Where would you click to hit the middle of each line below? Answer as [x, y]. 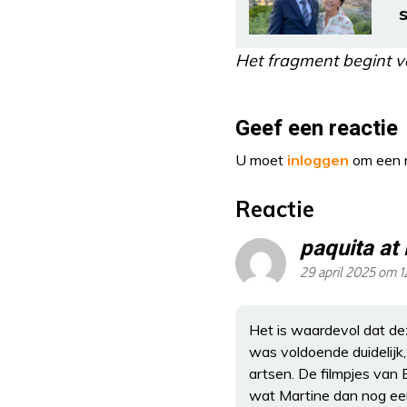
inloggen [318, 160]
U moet [261, 160]
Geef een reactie [317, 129]
